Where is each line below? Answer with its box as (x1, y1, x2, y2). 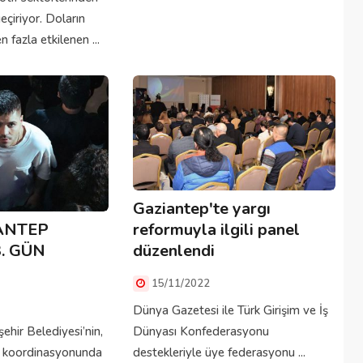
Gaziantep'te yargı (132, 198, 271, 220)
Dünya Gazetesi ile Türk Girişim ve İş (132, 302, 328, 319)
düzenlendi (132, 240, 215, 263)
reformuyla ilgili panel (132, 219, 300, 241)
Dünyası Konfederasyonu (132, 323, 269, 340)
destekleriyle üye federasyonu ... (132, 344, 305, 361)
